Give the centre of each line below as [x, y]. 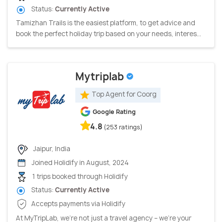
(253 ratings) [123, 127]
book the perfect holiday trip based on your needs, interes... [109, 33]
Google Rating [114, 111]
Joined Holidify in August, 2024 [80, 163]
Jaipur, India [51, 148]
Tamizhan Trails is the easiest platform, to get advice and [106, 23]
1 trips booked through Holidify [79, 176]
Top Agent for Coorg [124, 94]
